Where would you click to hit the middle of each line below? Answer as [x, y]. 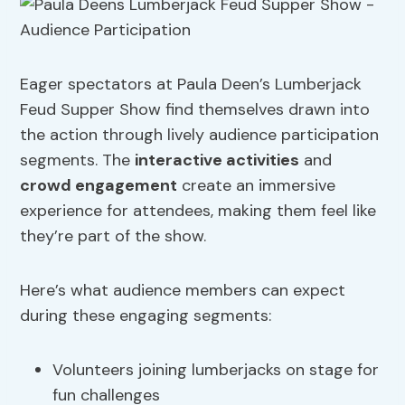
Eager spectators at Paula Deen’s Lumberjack [191, 85]
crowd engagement [99, 186]
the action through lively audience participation [200, 135]
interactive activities [217, 160]
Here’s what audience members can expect [183, 291]
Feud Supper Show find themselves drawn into [195, 110]
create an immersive [257, 186]
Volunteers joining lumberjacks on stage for [216, 370]
